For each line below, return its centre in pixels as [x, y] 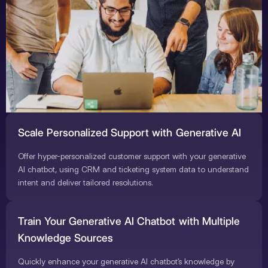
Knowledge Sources [66, 238]
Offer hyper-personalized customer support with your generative [132, 156]
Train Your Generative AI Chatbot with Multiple [129, 221]
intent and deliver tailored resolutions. [86, 183]
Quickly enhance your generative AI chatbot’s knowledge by [126, 262]
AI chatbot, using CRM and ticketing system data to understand [133, 170]
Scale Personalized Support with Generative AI [130, 133]
